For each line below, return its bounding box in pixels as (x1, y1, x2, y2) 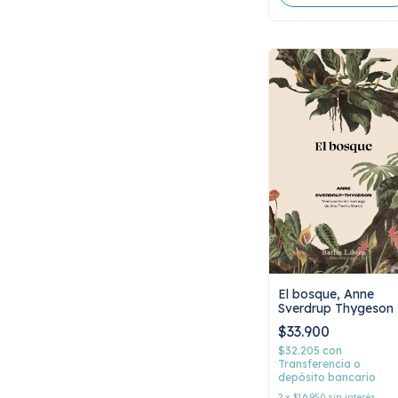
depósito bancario (278, 370, 376, 384)
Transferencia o (278, 357, 361, 370)
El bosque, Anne (278, 286, 374, 302)
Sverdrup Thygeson (278, 300, 394, 316)
